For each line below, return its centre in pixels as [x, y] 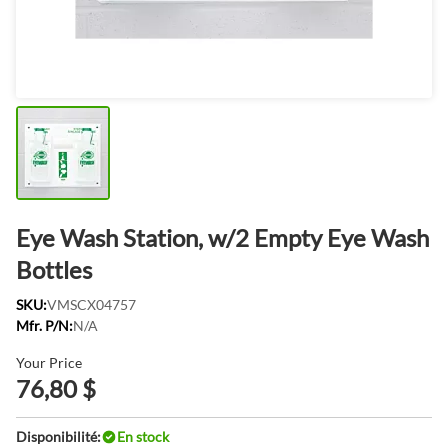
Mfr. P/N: [44, 325]
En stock [143, 436]
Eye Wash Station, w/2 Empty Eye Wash [222, 237]
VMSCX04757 [91, 304]
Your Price [49, 362]
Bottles [54, 269]
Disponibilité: [58, 436]
